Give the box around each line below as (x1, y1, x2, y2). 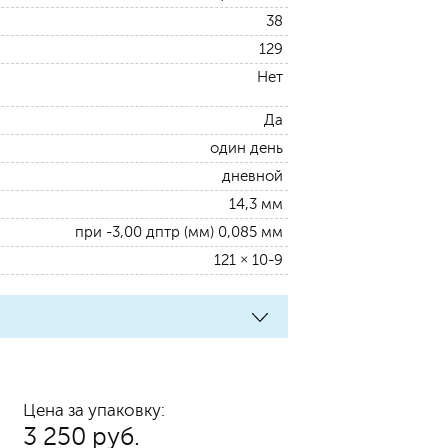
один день (210, 140, 283, 157)
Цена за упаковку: (23, 401, 165, 420)
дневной (222, 168, 283, 185)
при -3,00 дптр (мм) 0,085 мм (75, 224, 283, 241)
